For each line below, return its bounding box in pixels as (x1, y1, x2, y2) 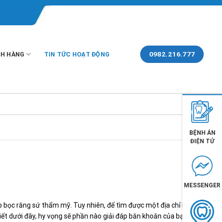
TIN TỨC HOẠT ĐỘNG (44, 50, 110, 58)
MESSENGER (184, 182, 221, 189)
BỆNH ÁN (189, 129, 216, 136)
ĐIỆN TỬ (190, 138, 215, 145)
